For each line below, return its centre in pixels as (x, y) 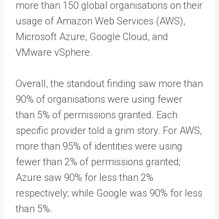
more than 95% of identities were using (99, 146)
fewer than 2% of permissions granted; (98, 162)
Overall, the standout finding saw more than (109, 83)
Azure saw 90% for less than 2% (85, 177)
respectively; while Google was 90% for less (109, 193)
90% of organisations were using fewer (99, 99)
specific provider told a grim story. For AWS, (109, 130)
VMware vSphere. (54, 52)
